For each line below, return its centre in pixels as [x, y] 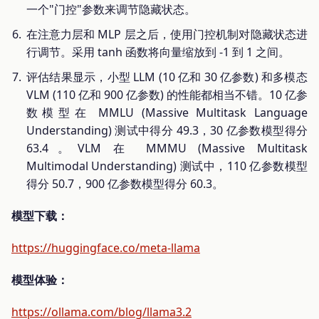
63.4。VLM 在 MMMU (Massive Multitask [167, 148]
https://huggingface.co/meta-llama [106, 247]
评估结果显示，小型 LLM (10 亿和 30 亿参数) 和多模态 [167, 77]
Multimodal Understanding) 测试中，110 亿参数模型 [167, 166]
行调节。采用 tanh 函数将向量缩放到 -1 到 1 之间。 [158, 52]
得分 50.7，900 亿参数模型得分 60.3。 [125, 183]
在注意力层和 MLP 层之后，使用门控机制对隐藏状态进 [167, 34]
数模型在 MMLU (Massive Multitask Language [167, 112]
